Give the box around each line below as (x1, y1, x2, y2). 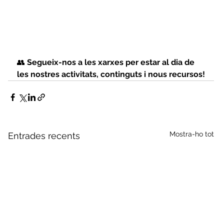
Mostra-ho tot (169, 129, 214, 138)
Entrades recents (8, 130, 80, 141)
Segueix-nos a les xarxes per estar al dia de (27, 57, 197, 67)
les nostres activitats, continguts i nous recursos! (17, 69, 205, 79)
